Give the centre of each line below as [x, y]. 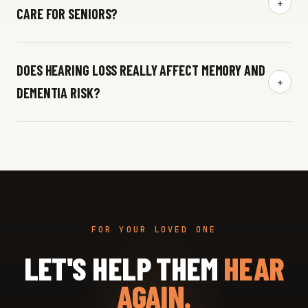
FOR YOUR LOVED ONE [154, 230]
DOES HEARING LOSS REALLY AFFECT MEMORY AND [141, 70]
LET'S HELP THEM [123, 268]
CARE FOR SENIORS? [67, 14]
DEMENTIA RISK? [58, 93]
